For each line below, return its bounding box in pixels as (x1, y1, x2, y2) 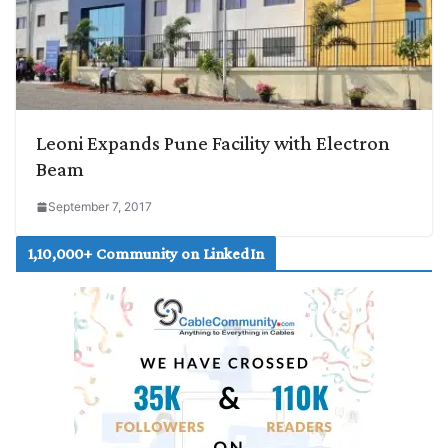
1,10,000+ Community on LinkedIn (28, 245, 264, 263)
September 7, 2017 (48, 199, 152, 215)
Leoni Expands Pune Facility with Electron (36, 132, 390, 155)
